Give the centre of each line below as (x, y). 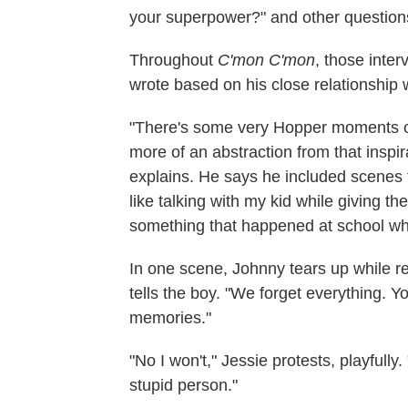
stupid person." (184, 386)
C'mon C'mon (266, 61)
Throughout (173, 61)
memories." (170, 318)
